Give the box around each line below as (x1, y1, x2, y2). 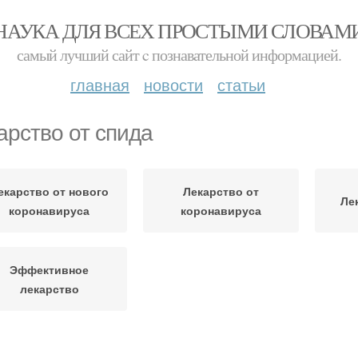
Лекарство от (183, 183, 259, 199)
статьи (217, 73, 265, 96)
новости (144, 73, 203, 96)
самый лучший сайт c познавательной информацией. (17, 44, 341, 66)
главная (70, 73, 129, 96)
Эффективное (10, 261, 89, 277)
